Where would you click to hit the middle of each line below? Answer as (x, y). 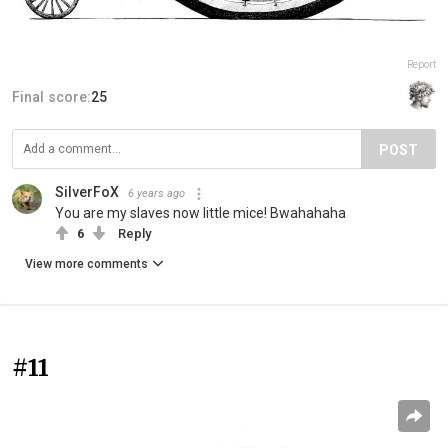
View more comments (86, 264)
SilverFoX (87, 192)
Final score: (51, 97)
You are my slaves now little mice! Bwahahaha (200, 213)
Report (421, 65)
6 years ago (156, 194)
